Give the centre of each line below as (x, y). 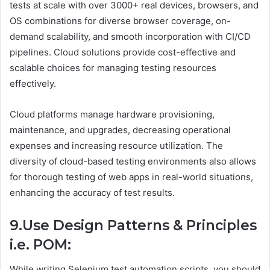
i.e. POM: (40, 245)
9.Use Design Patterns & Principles (133, 226)
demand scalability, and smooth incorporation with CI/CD (130, 37)
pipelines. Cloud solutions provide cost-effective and (123, 52)
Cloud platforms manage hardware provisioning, (112, 115)
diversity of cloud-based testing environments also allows (133, 162)
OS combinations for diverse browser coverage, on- (120, 21)
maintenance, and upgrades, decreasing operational (120, 130)
